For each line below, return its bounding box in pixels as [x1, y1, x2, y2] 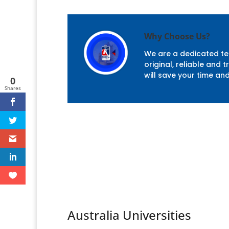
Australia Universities [67, 207, 191, 223]
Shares [5, 84, 21, 91]
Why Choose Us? [144, 31, 210, 42]
